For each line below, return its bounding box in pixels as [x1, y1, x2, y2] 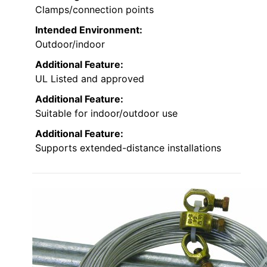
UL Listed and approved [35, 72, 144, 85]
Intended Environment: [35, 23, 142, 36]
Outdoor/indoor [35, 38, 105, 50]
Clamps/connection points [35, 3, 154, 15]
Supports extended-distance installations [35, 141, 221, 154]
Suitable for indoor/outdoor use [35, 107, 178, 119]
